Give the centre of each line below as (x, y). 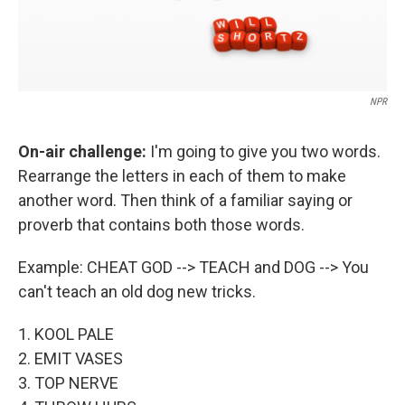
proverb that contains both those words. (161, 225)
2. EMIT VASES (71, 359)
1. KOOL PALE (66, 334)
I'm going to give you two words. (265, 152)
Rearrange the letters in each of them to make (182, 176)
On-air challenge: (84, 152)
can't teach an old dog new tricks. (137, 292)
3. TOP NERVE (68, 383)
